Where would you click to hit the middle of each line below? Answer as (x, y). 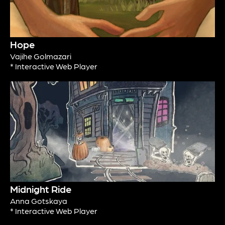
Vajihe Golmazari (41, 56)
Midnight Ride (41, 189)
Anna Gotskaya (39, 201)
